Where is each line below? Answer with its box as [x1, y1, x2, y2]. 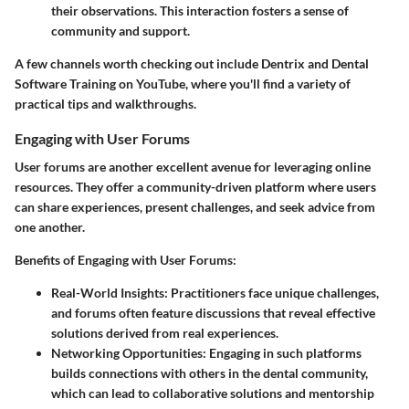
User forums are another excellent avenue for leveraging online [15, 159, 371, 175]
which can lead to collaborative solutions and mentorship [51, 385, 374, 402]
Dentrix [261, 56, 305, 72]
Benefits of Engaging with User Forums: [15, 252, 236, 268]
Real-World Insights [51, 285, 164, 301]
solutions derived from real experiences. [51, 325, 278, 341]
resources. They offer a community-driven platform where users [15, 179, 376, 195]
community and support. [51, 23, 190, 39]
